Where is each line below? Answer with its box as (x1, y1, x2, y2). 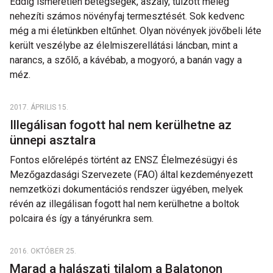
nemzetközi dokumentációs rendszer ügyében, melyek (10, 183, 243, 195)
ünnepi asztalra (10, 133, 99, 147)
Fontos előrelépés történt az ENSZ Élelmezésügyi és (10, 154, 238, 166)
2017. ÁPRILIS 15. (10, 103, 68, 112)
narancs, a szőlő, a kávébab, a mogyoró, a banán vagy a (10, 54, 242, 66)
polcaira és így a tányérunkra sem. (10, 213, 154, 224)
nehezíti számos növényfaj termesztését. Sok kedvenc (10, 10, 244, 22)
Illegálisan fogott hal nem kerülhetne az (10, 118, 232, 132)
